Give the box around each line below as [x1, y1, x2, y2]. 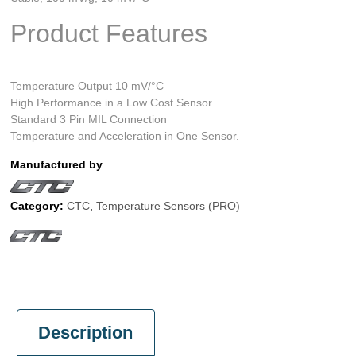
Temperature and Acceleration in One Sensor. [10, 129, 240, 142]
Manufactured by [10, 157, 103, 171]
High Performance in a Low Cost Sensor [10, 95, 213, 109]
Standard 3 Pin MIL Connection [10, 112, 168, 126]
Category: [10, 199, 64, 213]
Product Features [10, 18, 208, 48]
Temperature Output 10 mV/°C [10, 79, 164, 92]
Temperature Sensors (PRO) [96, 199, 241, 213]
